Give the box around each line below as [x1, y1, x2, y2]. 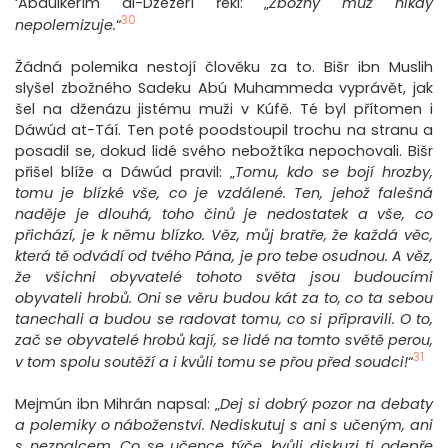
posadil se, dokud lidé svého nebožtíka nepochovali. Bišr [15, 141, 433, 162]
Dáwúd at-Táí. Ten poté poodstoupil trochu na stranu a [15, 120, 433, 141]
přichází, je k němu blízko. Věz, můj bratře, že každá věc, [15, 225, 433, 246]
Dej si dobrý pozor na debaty [220, 394, 433, 415]
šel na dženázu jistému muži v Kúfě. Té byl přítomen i [15, 99, 433, 120]
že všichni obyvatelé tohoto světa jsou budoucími [15, 267, 433, 288]
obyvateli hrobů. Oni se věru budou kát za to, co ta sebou [15, 288, 433, 309]
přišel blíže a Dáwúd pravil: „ [15, 162, 236, 183]
